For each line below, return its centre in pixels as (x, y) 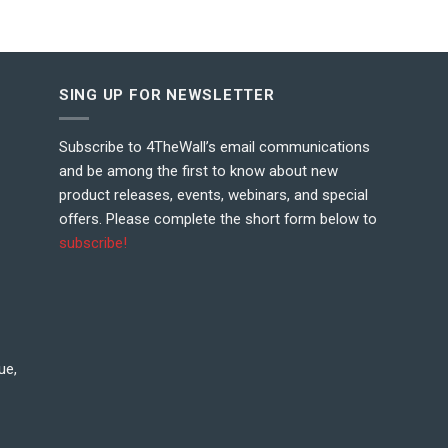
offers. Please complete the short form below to (217, 218)
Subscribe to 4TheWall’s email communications (214, 146)
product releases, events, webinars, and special (213, 194)
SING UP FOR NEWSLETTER (166, 94)
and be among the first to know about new (198, 170)
